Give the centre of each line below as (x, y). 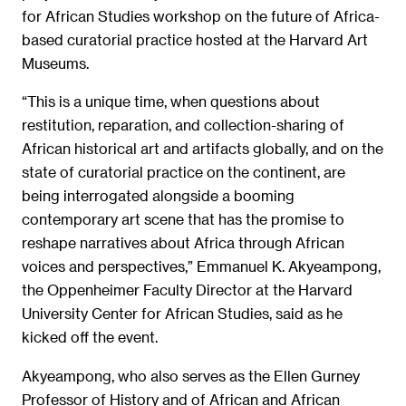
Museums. (55, 63)
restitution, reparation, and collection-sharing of (183, 125)
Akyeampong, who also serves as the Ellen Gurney (191, 375)
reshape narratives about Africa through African (183, 243)
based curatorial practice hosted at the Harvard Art (195, 39)
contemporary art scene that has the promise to (183, 219)
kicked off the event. (90, 337)
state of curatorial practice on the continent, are (184, 172)
